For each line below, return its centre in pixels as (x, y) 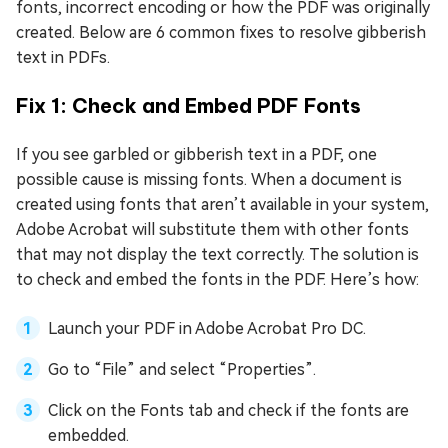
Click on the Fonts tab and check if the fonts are (228, 410)
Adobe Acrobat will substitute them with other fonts (212, 229)
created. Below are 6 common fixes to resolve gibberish (221, 32)
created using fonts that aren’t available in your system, (222, 204)
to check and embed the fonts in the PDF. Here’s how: (217, 279)
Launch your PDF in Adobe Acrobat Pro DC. (207, 328)
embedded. (88, 435)
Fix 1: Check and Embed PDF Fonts (188, 105)
